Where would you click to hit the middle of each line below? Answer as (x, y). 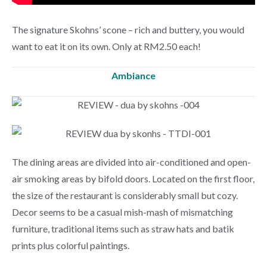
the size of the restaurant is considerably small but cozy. (125, 195)
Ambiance (133, 75)
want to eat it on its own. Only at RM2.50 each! (106, 46)
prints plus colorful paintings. (71, 245)
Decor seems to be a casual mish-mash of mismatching (122, 212)
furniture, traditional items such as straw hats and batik (123, 229)
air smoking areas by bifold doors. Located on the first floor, (133, 178)
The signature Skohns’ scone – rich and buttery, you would (128, 30)
